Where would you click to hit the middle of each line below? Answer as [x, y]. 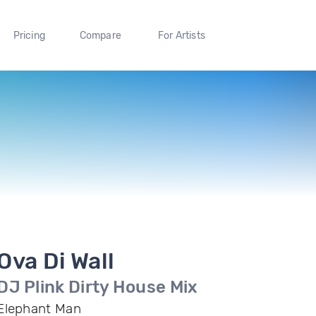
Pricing [29, 35]
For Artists [181, 35]
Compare [101, 35]
